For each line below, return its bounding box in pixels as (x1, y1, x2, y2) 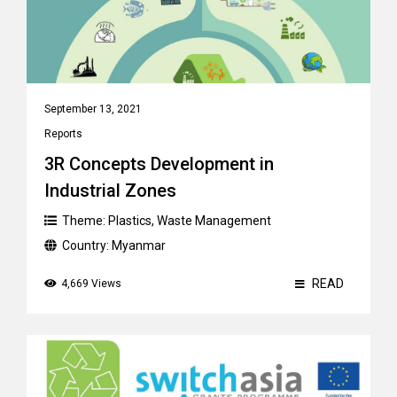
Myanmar (112, 238, 166, 253)
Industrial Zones (44, 180, 176, 201)
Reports (44, 128, 82, 140)
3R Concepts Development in (44, 153, 274, 175)
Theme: (62, 214, 108, 228)
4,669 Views (61, 277, 121, 290)
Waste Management (157, 214, 271, 228)
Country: (62, 238, 112, 253)
